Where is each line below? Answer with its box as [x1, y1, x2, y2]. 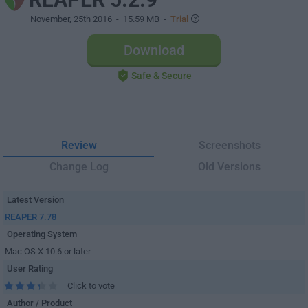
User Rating [7, 263, 53, 274]
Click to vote [67, 280, 115, 291]
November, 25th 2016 [30, 14, 112, 24]
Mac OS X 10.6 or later [5, 246, 91, 256]
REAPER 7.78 [5, 212, 56, 222]
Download [123, 42, 184, 58]
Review [60, 139, 97, 152]
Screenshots [198, 139, 261, 152]
